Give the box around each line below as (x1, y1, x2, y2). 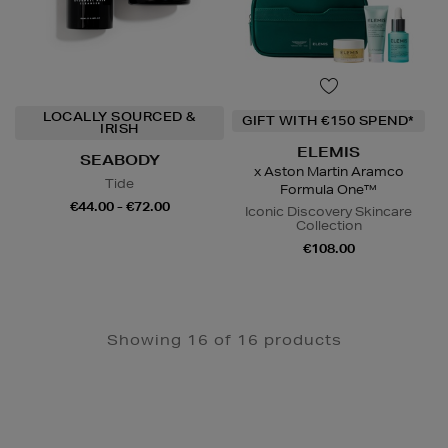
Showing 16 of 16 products (106, 330, 342, 349)
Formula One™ (280, 180, 377, 198)
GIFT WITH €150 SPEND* (242, 111, 415, 129)
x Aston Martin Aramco (253, 162, 404, 180)
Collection (295, 216, 362, 234)
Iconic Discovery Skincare (245, 202, 412, 220)
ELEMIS (297, 142, 360, 161)
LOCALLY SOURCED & (43, 107, 196, 125)
